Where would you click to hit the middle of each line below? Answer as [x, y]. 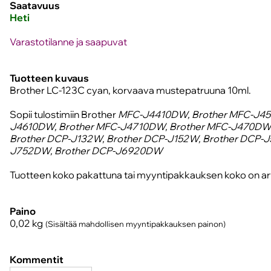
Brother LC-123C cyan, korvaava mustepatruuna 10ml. [130, 90]
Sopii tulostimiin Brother [64, 115]
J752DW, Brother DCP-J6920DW [86, 151]
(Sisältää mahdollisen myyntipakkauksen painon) [135, 224]
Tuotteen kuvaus [49, 78]
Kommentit [37, 260]
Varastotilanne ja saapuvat [68, 42]
